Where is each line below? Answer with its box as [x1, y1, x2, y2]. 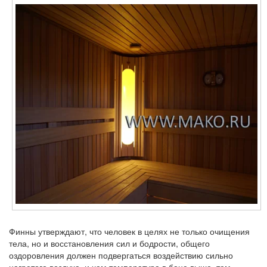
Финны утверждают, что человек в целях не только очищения [9, 225, 250, 238]
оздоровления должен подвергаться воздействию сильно [9, 249, 233, 262]
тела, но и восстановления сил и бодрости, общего [9, 237, 210, 250]
